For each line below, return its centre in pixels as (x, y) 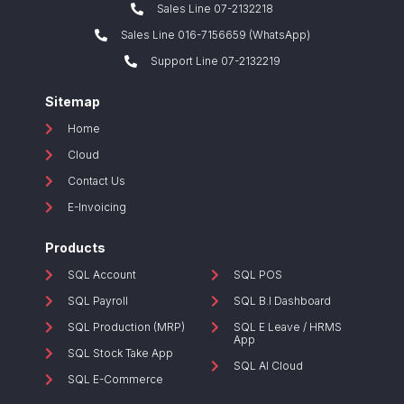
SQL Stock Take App (120, 353)
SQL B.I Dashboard (282, 300)
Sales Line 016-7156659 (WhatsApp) (215, 34)
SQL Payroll (98, 300)
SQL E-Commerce (115, 379)
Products (75, 247)
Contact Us (96, 180)
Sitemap (73, 101)
